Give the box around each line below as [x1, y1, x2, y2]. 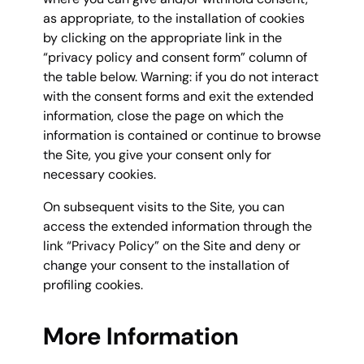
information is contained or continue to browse [43, 126, 321, 144]
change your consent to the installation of [43, 256, 289, 274]
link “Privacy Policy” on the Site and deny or [43, 236, 301, 254]
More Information [43, 321, 239, 353]
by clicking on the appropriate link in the [43, 28, 282, 46]
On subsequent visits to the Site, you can [43, 197, 284, 215]
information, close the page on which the [43, 106, 284, 124]
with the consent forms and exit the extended [43, 87, 314, 105]
